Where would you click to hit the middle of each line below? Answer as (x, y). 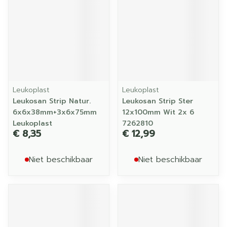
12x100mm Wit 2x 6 (158, 112)
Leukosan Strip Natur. (52, 101)
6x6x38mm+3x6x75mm (55, 112)
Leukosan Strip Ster (158, 101)
